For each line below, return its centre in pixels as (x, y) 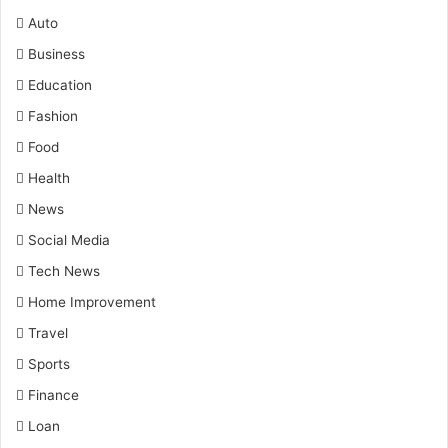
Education (60, 85)
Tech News (64, 271)
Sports (49, 364)
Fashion (53, 116)
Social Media (69, 240)
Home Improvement (92, 302)
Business (56, 54)
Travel (48, 333)
